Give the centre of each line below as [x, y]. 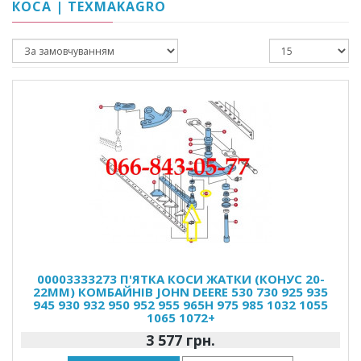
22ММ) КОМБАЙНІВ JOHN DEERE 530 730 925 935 [180, 291]
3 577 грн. [180, 340]
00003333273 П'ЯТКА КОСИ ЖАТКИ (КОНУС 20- [180, 278]
